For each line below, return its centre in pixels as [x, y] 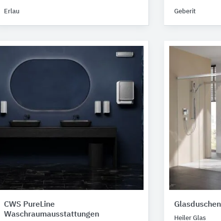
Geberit [185, 11]
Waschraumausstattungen [52, 215]
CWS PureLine [29, 205]
